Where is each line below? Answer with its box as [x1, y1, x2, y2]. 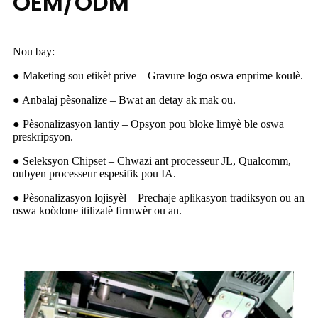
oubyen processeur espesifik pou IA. [13, 167, 176, 180]
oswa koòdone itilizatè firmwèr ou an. [13, 204, 182, 216]
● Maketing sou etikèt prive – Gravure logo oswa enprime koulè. [13, 69, 303, 82]
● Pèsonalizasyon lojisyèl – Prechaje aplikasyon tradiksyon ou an [13, 191, 305, 204]
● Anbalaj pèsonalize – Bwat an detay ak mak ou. [13, 93, 236, 106]
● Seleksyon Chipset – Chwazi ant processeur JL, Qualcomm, [13, 154, 291, 167]
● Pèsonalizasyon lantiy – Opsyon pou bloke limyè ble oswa [13, 117, 284, 130]
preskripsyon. [13, 130, 73, 143]
